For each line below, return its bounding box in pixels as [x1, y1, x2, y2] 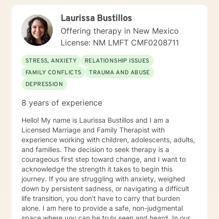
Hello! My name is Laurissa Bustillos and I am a [22, 116, 169, 124]
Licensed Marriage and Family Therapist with [22, 126, 165, 134]
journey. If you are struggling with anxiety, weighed [22, 175, 185, 183]
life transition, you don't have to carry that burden [22, 194, 180, 202]
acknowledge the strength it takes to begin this [22, 165, 173, 173]
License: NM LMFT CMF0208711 [61, 38, 179, 47]
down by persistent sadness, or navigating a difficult [22, 184, 189, 193]
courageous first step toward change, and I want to [22, 155, 186, 163]
